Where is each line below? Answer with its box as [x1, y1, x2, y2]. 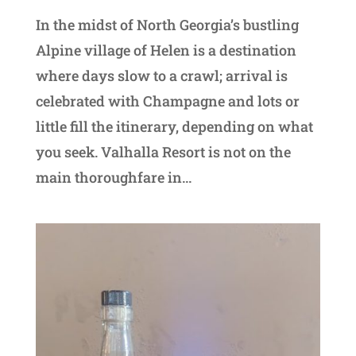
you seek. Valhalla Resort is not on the [35, 141, 291, 161]
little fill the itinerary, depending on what [35, 116, 313, 136]
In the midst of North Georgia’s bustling [35, 14, 299, 34]
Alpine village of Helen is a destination [35, 40, 296, 60]
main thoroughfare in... [35, 167, 192, 187]
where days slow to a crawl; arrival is [35, 65, 288, 85]
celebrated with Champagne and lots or [35, 91, 300, 110]
